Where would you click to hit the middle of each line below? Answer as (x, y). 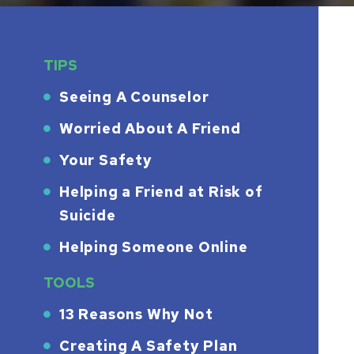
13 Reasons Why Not (136, 314)
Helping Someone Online (154, 247)
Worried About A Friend (150, 128)
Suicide (88, 215)
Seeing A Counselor (134, 96)
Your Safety (106, 160)
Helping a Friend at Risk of (161, 191)
